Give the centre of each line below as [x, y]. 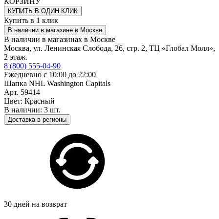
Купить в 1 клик [31, 20]
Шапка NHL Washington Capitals [57, 83]
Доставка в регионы [37, 119]
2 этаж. [16, 57]
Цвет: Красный [29, 101]
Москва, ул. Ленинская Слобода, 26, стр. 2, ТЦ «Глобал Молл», [109, 48]
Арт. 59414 [22, 92]
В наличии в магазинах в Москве [60, 39]
